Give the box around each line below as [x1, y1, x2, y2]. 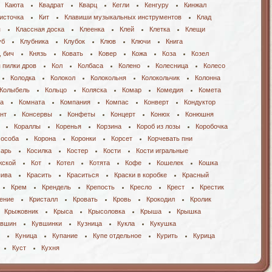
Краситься [67, 171, 99, 178]
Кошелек [157, 159, 183, 166]
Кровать [73, 195, 98, 203]
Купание [52, 232, 78, 239]
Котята [89, 159, 110, 166]
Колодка [10, 74, 35, 81]
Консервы [22, 110, 52, 118]
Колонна [195, 74, 220, 81]
